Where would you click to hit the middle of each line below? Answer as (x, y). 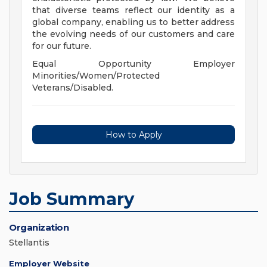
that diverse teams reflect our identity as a (133, 10)
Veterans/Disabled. (73, 88)
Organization (39, 227)
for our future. (62, 46)
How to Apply (133, 135)
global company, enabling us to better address (133, 22)
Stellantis (29, 243)
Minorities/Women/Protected (96, 76)
